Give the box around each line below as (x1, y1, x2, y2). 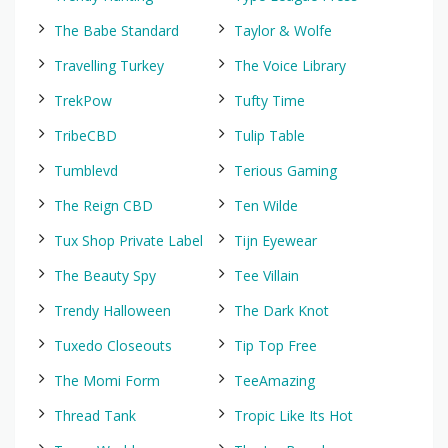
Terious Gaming (234, 161, 337, 180)
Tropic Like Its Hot (234, 406, 353, 425)
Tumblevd (54, 161, 118, 180)
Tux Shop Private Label (54, 231, 203, 250)
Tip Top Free (234, 336, 317, 355)
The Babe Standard (54, 21, 179, 40)
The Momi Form (54, 371, 160, 390)
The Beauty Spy (54, 266, 156, 285)
